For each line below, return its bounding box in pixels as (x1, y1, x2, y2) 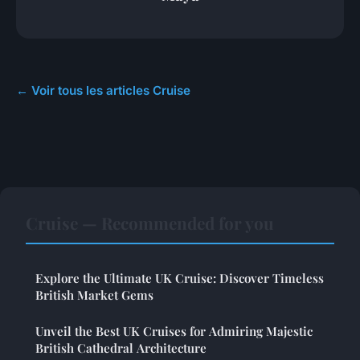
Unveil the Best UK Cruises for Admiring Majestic (35, 322, 313, 339)
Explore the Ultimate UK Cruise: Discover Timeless (35, 269, 324, 286)
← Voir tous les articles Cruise (16, 82, 190, 98)
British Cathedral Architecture (35, 339, 207, 356)
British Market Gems (35, 286, 153, 303)
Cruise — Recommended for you (26, 211, 274, 234)
